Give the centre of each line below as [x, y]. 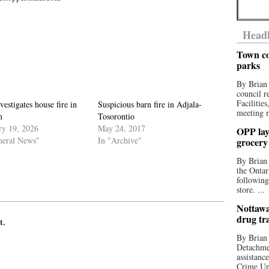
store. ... [251, 189]
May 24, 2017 [122, 128]
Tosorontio [116, 116]
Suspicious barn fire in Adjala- [150, 104]
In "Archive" [120, 140]
